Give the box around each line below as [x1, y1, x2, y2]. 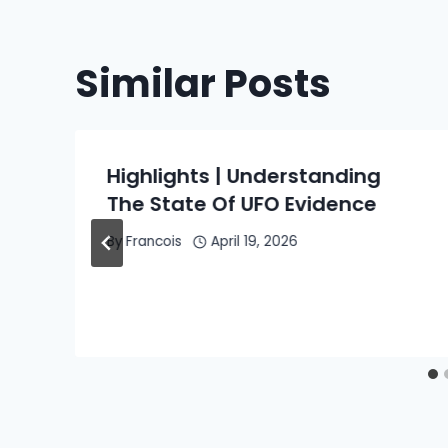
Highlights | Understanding [107, 161, 381, 190]
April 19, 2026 [210, 232, 298, 252]
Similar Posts [75, 56, 331, 110]
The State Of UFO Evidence [107, 189, 377, 218]
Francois [126, 232, 183, 252]
